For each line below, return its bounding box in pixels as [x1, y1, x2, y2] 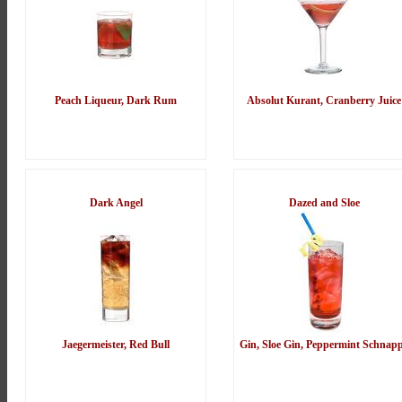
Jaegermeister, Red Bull [62, 338, 170, 352]
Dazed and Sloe [288, 197, 360, 210]
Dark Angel [89, 197, 143, 210]
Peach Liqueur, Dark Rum [55, 94, 177, 108]
